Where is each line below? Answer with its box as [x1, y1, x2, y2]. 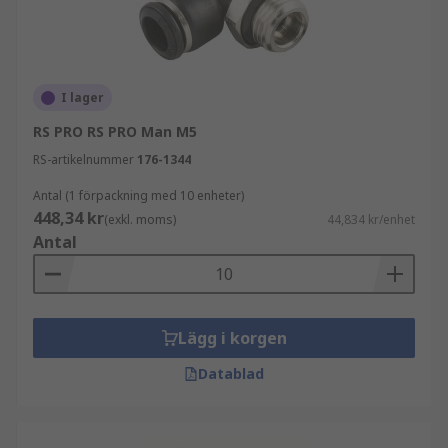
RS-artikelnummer [33, 151, 134, 168]
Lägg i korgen [177, 327, 287, 349]
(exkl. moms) [104, 211, 176, 228]
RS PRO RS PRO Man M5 [33, 122, 197, 141]
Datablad [198, 364, 264, 383]
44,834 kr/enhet [327, 211, 415, 228]
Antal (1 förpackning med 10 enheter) [33, 187, 244, 204]
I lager [61, 89, 104, 106]
